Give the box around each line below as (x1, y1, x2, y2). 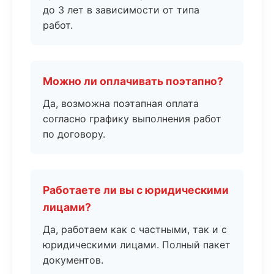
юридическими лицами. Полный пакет (43, 239, 231, 251)
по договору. (43, 128, 105, 140)
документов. (43, 254, 103, 266)
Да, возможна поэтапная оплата (43, 97, 199, 109)
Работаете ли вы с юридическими (43, 183, 229, 196)
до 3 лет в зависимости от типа (43, 4, 199, 16)
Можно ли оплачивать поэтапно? (43, 75, 223, 87)
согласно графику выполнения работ (43, 113, 221, 125)
